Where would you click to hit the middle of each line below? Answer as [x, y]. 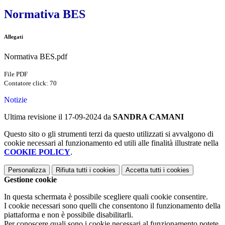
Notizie [16, 100]
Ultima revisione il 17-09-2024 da [59, 117]
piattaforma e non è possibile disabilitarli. [69, 215]
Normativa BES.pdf [36, 57]
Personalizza [27, 170]
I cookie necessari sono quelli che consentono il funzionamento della [112, 206]
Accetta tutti [143, 170]
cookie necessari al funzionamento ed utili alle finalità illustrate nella [111, 143]
